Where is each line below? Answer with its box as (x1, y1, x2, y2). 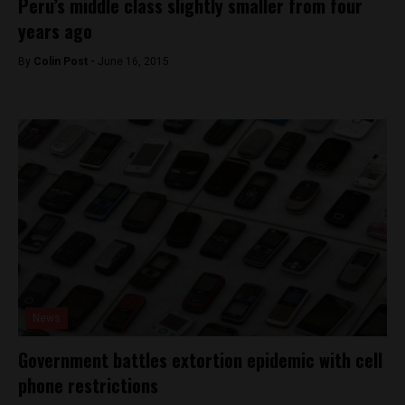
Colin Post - (33, 55, 98, 68)
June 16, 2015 (98, 55, 169, 68)
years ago (18, 17, 92, 44)
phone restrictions (18, 372, 158, 399)
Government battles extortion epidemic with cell (18, 346, 382, 373)
